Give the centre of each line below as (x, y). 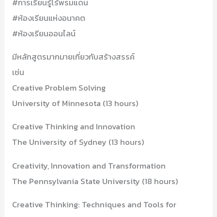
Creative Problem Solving (59, 88)
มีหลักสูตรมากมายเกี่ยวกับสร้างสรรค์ (74, 57)
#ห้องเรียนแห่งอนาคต (49, 18)
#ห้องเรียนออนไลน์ (44, 33)
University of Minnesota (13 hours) (76, 103)
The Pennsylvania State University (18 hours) (95, 181)
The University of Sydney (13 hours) (78, 142)
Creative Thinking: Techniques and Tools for (94, 205)
